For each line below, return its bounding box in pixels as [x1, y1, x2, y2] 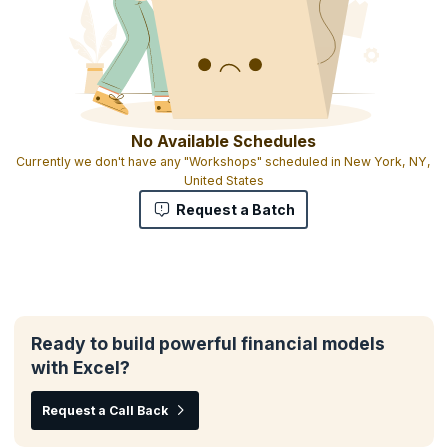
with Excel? [30, 357, 130, 379]
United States [183, 173, 264, 189]
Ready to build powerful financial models [30, 333, 385, 355]
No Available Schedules [131, 132, 317, 152]
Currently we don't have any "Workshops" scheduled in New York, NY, [16, 154, 432, 170]
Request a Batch [176, 200, 296, 218]
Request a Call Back [41, 403, 168, 419]
